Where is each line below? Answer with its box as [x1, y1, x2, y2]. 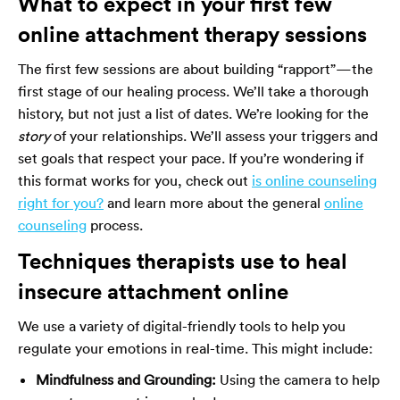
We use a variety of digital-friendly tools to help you [18, 317, 346, 336]
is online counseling [252, 171, 377, 190]
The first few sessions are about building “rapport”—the [18, 60, 373, 79]
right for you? [18, 194, 104, 212]
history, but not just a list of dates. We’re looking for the [18, 104, 369, 123]
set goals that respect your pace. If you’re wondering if [18, 149, 363, 168]
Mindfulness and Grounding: [36, 371, 216, 389]
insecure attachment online [18, 278, 288, 305]
